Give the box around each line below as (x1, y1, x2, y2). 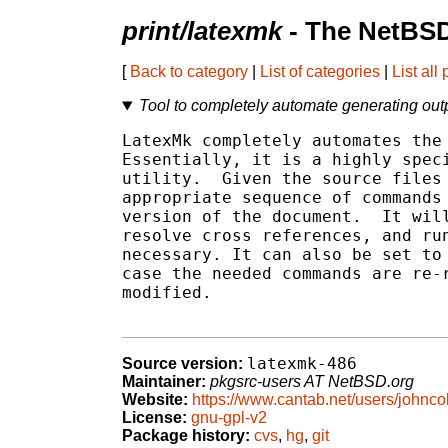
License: (122, 409, 187, 427)
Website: (122, 391, 188, 409)
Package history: (122, 427, 250, 445)
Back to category (130, 63, 248, 81)
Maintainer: (122, 373, 206, 391)
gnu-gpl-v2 (191, 409, 267, 427)
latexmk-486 (247, 354, 357, 374)
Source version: (122, 355, 243, 373)
